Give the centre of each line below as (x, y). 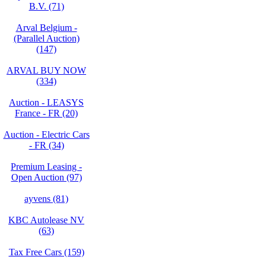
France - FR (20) (46, 113)
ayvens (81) (46, 199)
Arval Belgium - (46, 28)
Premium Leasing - (46, 167)
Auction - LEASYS (46, 102)
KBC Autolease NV (46, 220)
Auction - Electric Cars (46, 134)
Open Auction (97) (46, 177)
